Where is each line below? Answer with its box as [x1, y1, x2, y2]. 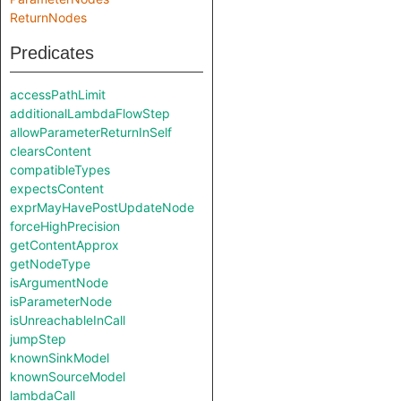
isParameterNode [10, 294, 112, 309]
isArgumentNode [10, 275, 108, 290]
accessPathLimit [10, 87, 106, 102]
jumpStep [10, 331, 66, 346]
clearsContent [10, 143, 91, 158]
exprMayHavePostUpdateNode [10, 200, 194, 215]
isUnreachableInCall [10, 312, 125, 328]
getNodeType [10, 256, 90, 271]
